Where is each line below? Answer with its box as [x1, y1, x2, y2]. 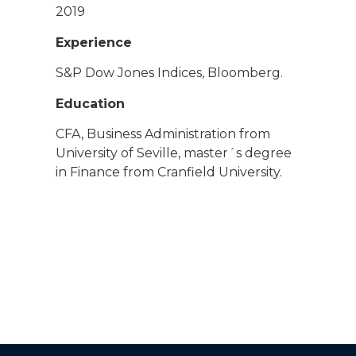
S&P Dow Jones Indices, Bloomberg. [56, 65, 283, 81]
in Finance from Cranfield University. [56, 164, 282, 180]
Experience [56, 34, 132, 50]
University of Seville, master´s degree [56, 145, 292, 161]
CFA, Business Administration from [56, 126, 270, 141]
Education [56, 95, 125, 111]
